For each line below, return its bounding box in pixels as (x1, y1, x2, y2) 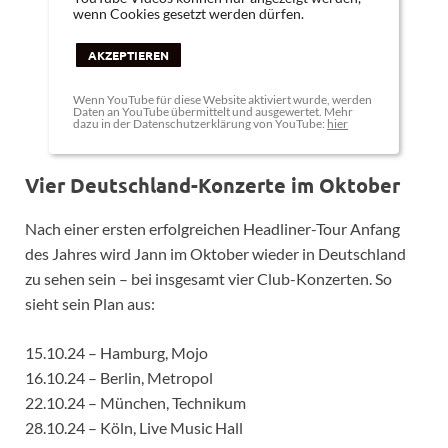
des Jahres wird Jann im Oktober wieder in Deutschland (25, 243, 406, 263)
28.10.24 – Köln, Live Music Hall (25, 417, 243, 437)
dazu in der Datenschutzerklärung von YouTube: (73, 115, 327, 131)
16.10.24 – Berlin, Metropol (25, 367, 213, 387)
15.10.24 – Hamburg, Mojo (25, 342, 208, 362)
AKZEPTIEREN (88, 46, 169, 63)
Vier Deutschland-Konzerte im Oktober (25, 171, 400, 198)
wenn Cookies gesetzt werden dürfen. (73, 4, 304, 22)
